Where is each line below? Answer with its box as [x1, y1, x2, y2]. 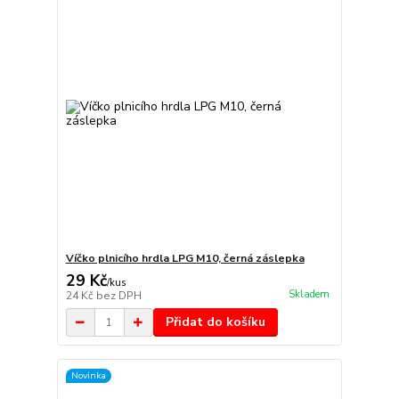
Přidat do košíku [165, 313, 265, 331]
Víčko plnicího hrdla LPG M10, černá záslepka [65, 251, 305, 266]
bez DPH [95, 289, 142, 304]
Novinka [70, 368, 106, 382]
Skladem [288, 287, 330, 301]
